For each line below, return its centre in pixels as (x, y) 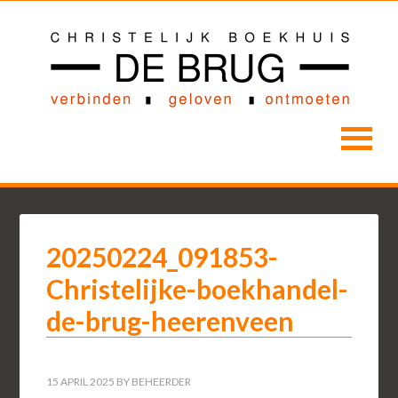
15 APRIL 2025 (81, 382)
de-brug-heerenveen (171, 321)
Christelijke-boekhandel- (198, 289)
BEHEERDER (162, 382)
